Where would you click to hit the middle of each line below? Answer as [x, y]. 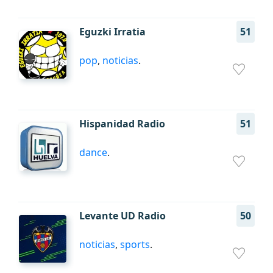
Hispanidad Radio [122, 124]
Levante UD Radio [122, 216]
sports [135, 244]
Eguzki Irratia [112, 32]
